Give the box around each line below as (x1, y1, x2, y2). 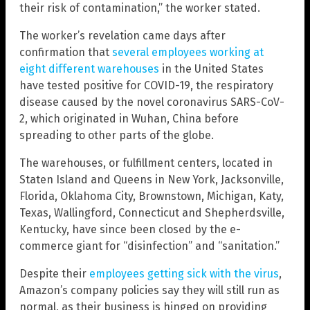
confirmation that (19, 45, 112, 59)
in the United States (159, 62, 264, 75)
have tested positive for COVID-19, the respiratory (19, 78, 273, 92)
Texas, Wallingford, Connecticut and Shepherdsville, (19, 206, 284, 219)
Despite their (19, 266, 89, 280)
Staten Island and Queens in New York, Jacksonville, (19, 172, 284, 186)
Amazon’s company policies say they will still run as (19, 283, 280, 297)
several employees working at (112, 45, 264, 59)
